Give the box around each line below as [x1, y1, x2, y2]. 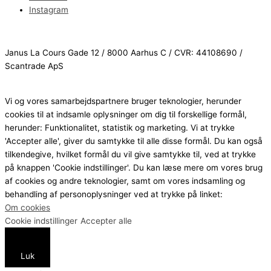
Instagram [29, 4, 68, 15]
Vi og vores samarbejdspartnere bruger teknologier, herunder [5, 96, 241, 106]
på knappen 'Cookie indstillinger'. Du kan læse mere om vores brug [5, 162, 263, 172]
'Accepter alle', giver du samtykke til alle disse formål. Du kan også [5, 135, 263, 146]
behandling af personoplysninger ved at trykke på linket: [5, 189, 223, 199]
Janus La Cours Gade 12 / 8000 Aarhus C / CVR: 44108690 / [5, 48, 243, 58]
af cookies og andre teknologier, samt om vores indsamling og [5, 175, 245, 186]
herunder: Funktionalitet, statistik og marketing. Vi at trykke [5, 122, 235, 132]
